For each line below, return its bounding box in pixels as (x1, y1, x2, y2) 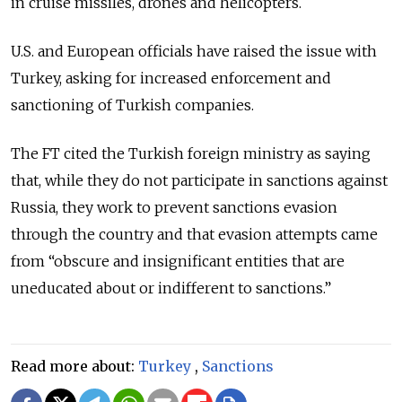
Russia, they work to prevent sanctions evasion (11, 198, 337, 217)
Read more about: (11, 357, 138, 376)
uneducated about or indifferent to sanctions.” (11, 279, 331, 298)
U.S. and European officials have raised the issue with (11, 42, 377, 61)
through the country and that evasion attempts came (11, 225, 378, 244)
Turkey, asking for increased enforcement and (11, 69, 331, 88)
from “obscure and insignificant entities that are (11, 252, 345, 271)
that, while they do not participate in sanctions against (11, 171, 388, 190)
